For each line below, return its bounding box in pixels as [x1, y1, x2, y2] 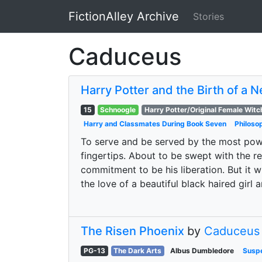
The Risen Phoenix [81, 224, 184, 238]
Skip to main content [9, 17, 102, 29]
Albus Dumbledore [170, 246, 234, 255]
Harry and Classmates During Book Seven [83, 119, 226, 128]
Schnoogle [100, 105, 136, 114]
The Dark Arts [113, 246, 162, 255]
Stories [193, 11, 224, 22]
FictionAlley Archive [68, 9, 179, 23]
